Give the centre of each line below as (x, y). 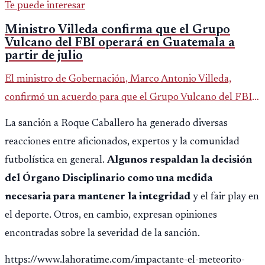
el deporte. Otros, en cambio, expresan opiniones (111, 216)
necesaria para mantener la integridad (98, 197)
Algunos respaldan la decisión (180, 161)
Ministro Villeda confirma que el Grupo (117, 30)
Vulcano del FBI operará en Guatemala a (120, 43)
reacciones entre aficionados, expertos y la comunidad (122, 142)
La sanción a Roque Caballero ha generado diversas (116, 124)
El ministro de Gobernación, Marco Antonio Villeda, (118, 80)
